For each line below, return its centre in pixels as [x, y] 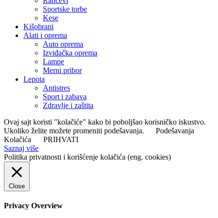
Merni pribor [62, 70]
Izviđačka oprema [70, 53]
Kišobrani [38, 26]
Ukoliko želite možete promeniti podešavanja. [75, 130]
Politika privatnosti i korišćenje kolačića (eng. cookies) [87, 157]
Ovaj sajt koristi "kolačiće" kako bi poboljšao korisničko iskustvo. [105, 122]
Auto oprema [63, 44]
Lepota [34, 79]
